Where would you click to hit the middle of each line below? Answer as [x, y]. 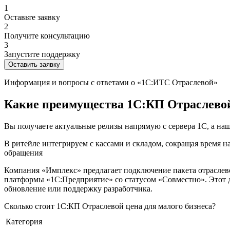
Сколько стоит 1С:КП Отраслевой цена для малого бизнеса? [110, 206]
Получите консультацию [47, 35]
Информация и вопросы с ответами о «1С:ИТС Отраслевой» [111, 82]
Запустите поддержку [42, 54]
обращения [23, 152]
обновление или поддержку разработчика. [78, 188]
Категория [24, 221]
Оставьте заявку [32, 17]
